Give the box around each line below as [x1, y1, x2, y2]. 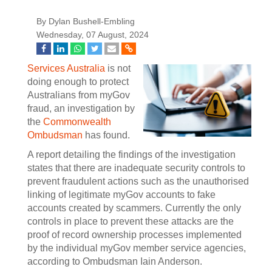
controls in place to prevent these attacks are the [27, 216, 234, 226]
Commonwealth [43, 117, 111, 127]
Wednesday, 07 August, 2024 [36, 30, 149, 39]
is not [105, 63, 131, 73]
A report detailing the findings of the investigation [27, 149, 236, 160]
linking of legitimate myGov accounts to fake [27, 189, 216, 200]
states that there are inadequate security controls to [27, 163, 245, 173]
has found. [83, 130, 130, 140]
